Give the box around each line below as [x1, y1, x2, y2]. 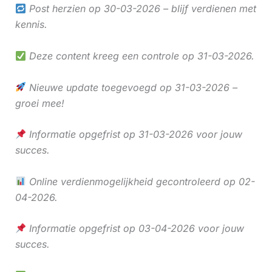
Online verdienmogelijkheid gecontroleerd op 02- [25, 175, 255, 188]
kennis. [15, 18, 47, 31]
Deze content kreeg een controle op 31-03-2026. [25, 49, 254, 62]
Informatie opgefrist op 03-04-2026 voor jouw [25, 222, 244, 235]
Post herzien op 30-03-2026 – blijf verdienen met [25, 2, 256, 15]
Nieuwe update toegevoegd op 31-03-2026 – [25, 81, 237, 93]
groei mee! [15, 97, 64, 109]
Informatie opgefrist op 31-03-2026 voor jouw [25, 128, 242, 141]
